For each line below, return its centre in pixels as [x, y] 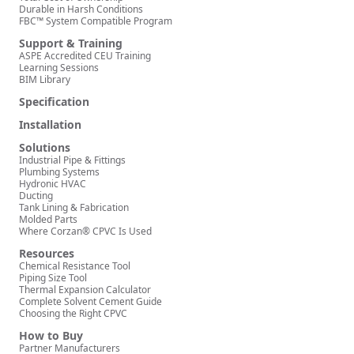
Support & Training [71, 43]
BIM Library [45, 80]
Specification [54, 102]
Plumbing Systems [59, 172]
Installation [50, 125]
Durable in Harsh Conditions [81, 9]
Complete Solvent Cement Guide [90, 302]
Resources [47, 254]
